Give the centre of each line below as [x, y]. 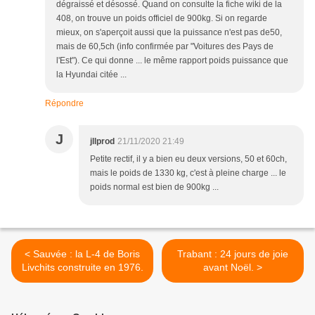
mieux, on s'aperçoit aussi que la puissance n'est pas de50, [169, 33]
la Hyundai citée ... [91, 75]
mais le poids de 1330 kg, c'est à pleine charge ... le [188, 173]
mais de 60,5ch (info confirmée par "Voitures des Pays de [165, 47]
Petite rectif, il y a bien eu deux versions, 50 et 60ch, [188, 159]
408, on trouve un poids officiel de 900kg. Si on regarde [162, 19]
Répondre [64, 104]
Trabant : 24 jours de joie [233, 254]
